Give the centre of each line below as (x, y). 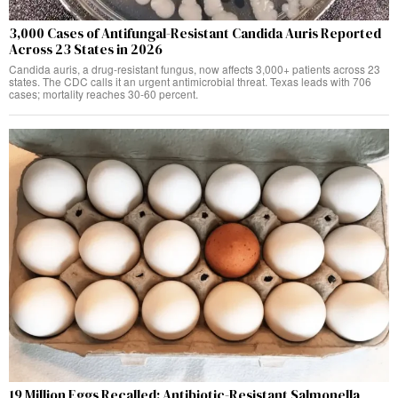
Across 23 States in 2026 (86, 49)
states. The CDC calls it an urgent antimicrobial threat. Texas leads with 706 (190, 81)
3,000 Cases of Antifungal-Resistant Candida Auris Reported (195, 33)
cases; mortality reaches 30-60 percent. (103, 93)
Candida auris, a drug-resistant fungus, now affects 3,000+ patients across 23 (195, 68)
